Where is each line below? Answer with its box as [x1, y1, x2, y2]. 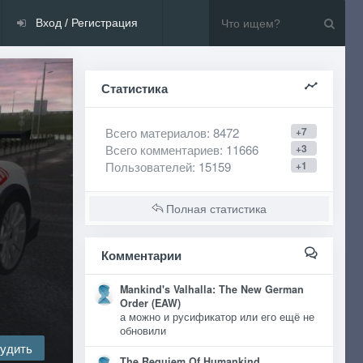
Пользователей [105, 158, 192, 175]
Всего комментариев [105, 141, 220, 158]
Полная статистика [162, 200, 267, 216]
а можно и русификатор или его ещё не [119, 310, 314, 324]
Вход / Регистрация [32, 16, 138, 29]
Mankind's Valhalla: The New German [119, 282, 304, 297]
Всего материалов [105, 124, 207, 141]
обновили [119, 323, 173, 338]
